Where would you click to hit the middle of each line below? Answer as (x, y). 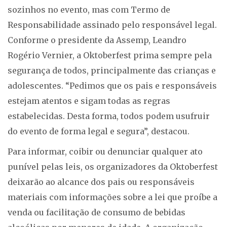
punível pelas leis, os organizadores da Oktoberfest (113, 167)
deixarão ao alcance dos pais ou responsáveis (101, 182)
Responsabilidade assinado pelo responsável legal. (112, 25)
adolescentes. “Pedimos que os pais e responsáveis (112, 86)
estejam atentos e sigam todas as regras (89, 101)
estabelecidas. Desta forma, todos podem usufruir (109, 116)
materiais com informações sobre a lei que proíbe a (112, 197)
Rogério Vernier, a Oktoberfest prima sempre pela (110, 55)
